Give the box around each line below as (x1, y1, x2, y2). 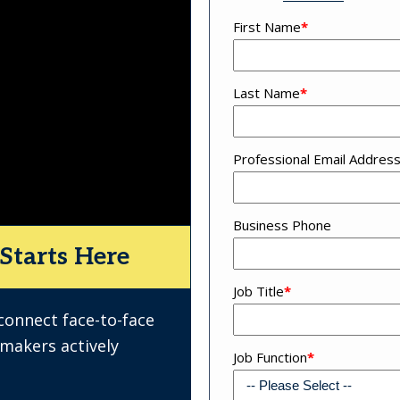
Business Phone (233, 216, 331, 235)
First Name (233, 18, 301, 37)
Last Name (233, 84, 300, 103)
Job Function (233, 348, 307, 367)
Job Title (233, 282, 284, 301)
